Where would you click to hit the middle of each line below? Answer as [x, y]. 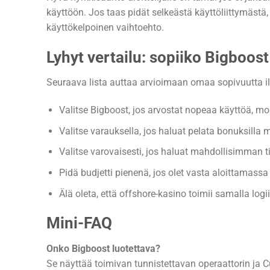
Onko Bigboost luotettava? [103, 249]
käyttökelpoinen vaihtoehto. [105, 27]
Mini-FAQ [79, 223]
